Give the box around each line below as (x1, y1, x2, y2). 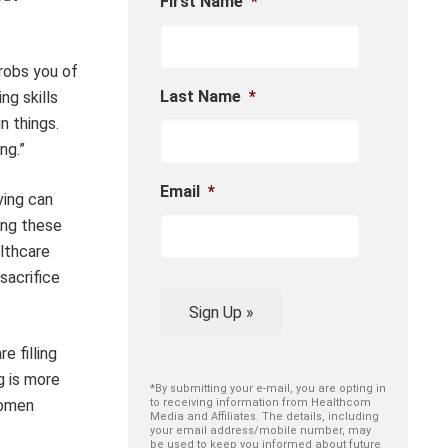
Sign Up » (188, 302, 254, 322)
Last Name (160, 87, 241, 107)
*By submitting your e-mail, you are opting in (150, 382, 386, 396)
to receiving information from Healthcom (150, 396, 371, 410)
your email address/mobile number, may (150, 424, 371, 438)
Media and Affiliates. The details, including (150, 410, 379, 424)
